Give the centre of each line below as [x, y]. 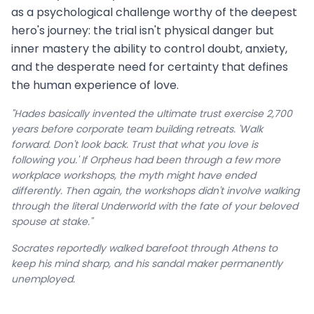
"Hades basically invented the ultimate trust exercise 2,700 [152, 114]
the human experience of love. [95, 86]
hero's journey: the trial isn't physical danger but [143, 31]
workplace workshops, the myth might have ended [134, 176]
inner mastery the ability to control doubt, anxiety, [149, 49]
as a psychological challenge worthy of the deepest [154, 13]
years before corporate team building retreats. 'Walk [137, 129]
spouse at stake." [52, 222]
